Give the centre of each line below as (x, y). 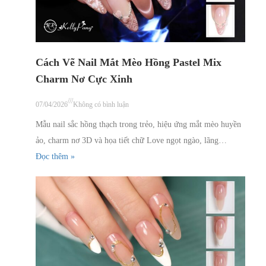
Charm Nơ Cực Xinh (84, 79)
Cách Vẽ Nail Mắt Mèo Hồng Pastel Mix (129, 62)
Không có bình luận (101, 104)
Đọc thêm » (55, 156)
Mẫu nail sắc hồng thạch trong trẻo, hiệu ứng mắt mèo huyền (138, 124)
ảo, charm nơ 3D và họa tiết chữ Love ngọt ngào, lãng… (131, 140)
